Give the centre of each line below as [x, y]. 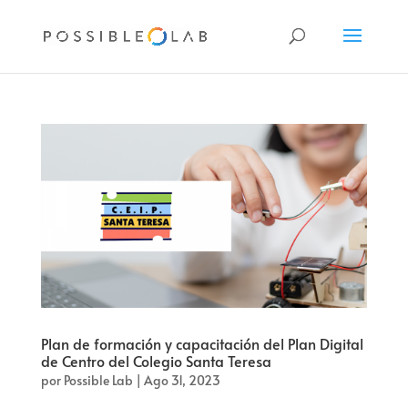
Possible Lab [98, 380]
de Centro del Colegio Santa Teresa [156, 360]
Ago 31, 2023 [182, 380]
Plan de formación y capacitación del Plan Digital [202, 343]
